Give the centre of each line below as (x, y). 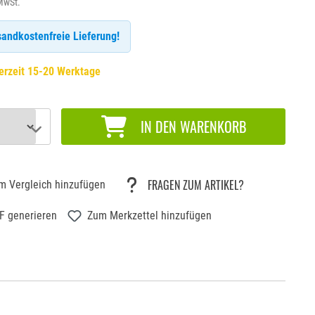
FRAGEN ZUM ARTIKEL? (196, 185)
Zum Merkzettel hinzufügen (150, 215)
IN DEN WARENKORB (193, 126)
